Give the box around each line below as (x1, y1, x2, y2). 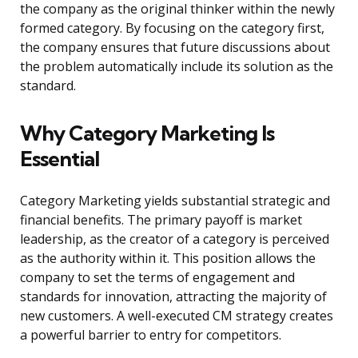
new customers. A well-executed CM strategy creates (20, 307, 333, 325)
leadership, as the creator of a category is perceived (20, 230, 329, 249)
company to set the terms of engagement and (20, 268, 295, 287)
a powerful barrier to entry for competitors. (20, 326, 281, 344)
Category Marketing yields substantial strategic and (20, 192, 330, 210)
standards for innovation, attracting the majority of (20, 288, 327, 306)
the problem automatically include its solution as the (20, 58, 333, 76)
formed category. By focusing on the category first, (20, 19, 324, 38)
